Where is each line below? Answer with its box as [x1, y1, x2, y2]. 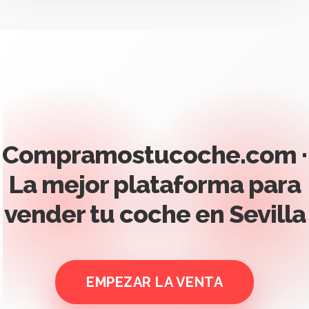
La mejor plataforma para [8, 170, 301, 199]
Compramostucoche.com [2, 140, 297, 169]
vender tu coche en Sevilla [3, 199, 306, 228]
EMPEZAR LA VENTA [86, 274, 223, 290]
